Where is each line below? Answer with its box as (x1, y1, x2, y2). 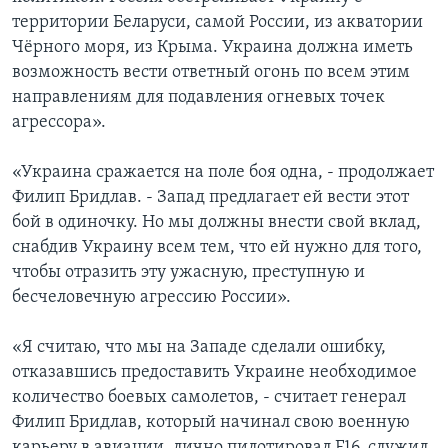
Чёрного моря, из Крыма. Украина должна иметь (12, 37, 413, 57)
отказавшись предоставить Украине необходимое (12, 362, 417, 382)
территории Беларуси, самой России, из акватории (12, 12, 423, 32)
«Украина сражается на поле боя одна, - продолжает (12, 162, 434, 182)
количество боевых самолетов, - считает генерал (12, 387, 406, 407)
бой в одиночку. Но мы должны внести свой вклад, (12, 212, 421, 232)
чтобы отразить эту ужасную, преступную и (12, 262, 365, 282)
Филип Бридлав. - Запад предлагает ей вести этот (12, 187, 409, 207)
